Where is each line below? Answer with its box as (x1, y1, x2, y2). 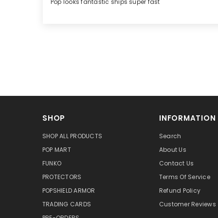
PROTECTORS (38, 173, 78, 182)
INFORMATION (155, 113, 212, 124)
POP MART (38, 145, 67, 154)
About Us (155, 145, 182, 154)
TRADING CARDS (38, 200, 88, 209)
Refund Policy (155, 186, 197, 195)
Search (155, 132, 178, 141)
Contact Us (155, 159, 190, 168)
